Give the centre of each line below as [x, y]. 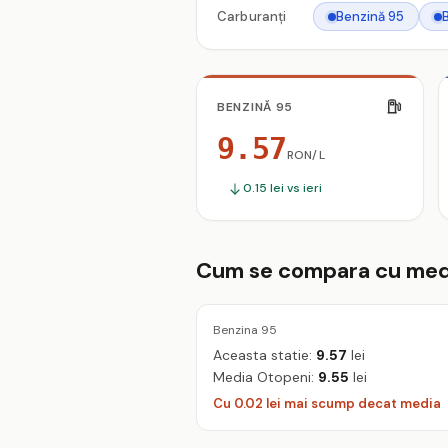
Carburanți [252, 16]
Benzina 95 [245, 329]
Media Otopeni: [265, 376]
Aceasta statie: [264, 354]
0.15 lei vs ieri [282, 188]
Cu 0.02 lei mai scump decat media [327, 403]
